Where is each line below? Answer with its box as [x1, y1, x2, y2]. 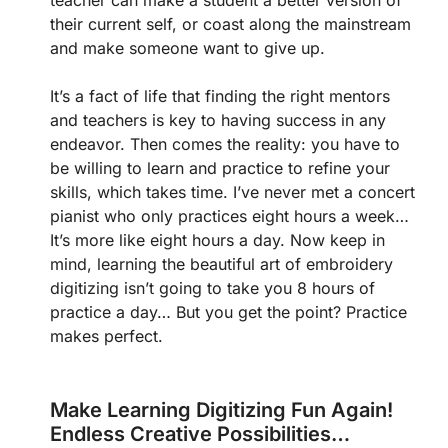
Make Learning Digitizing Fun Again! [50, 397, 393, 422]
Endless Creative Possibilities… [50, 421, 350, 446]
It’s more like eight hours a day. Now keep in [50, 229, 385, 250]
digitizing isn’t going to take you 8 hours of [50, 277, 375, 298]
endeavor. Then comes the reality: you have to [50, 133, 400, 154]
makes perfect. [50, 325, 163, 346]
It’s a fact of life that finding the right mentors [50, 85, 390, 106]
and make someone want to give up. [50, 37, 325, 58]
